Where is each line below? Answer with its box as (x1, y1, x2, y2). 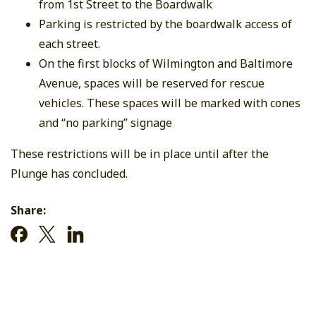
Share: (11, 202, 46, 218)
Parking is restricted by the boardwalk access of (39, 16, 292, 32)
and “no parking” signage (39, 115, 172, 130)
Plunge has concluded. (11, 166, 128, 181)
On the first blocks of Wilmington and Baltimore (39, 56, 293, 71)
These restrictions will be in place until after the (11, 146, 269, 162)
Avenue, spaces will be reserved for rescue (39, 75, 265, 91)
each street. (39, 36, 100, 51)
